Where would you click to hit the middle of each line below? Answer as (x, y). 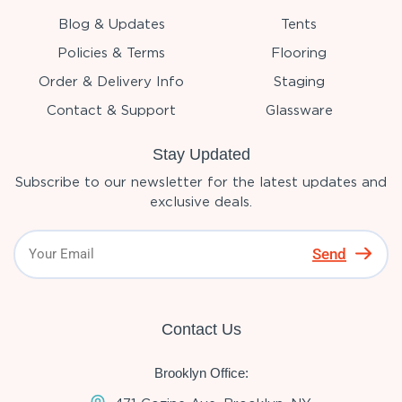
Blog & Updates (111, 24)
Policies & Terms (111, 52)
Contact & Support (111, 110)
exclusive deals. (201, 201)
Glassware (299, 110)
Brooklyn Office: (201, 372)
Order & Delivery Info (111, 81)
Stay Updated (201, 154)
